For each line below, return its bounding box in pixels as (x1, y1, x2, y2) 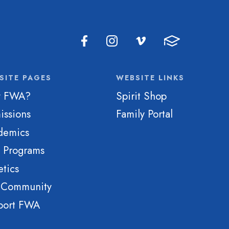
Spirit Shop (116, 88, 167, 104)
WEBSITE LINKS (116, 72, 185, 83)
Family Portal (116, 106, 173, 122)
